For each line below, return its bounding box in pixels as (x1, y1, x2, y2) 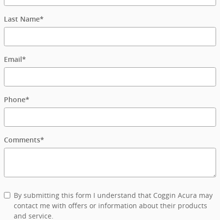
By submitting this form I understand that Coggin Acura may (14, 191, 213, 200)
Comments (4, 136, 40, 144)
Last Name (4, 15, 40, 24)
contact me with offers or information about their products (14, 201, 207, 211)
